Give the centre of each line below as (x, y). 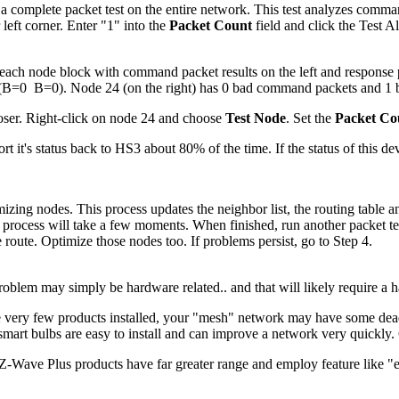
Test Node (256, 118)
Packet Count (211, 25)
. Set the (310, 118)
